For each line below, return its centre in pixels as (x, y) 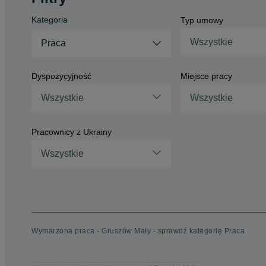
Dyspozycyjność (61, 76)
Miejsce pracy (206, 76)
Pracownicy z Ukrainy (72, 132)
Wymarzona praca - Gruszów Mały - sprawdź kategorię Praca (138, 231)
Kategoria (50, 20)
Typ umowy (202, 20)
